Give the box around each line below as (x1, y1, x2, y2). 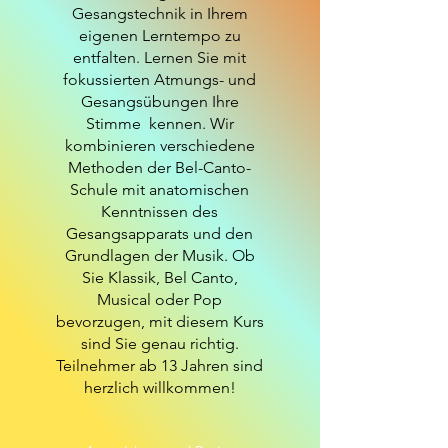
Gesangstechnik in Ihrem (71, 4, 248, 23)
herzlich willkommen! (83, 378, 236, 397)
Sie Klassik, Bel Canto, (81, 268, 238, 287)
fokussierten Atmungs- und (63, 70, 256, 89)
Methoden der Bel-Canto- (68, 158, 251, 177)
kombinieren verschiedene (64, 136, 255, 155)
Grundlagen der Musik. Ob (64, 246, 255, 265)
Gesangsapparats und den (66, 224, 253, 243)
